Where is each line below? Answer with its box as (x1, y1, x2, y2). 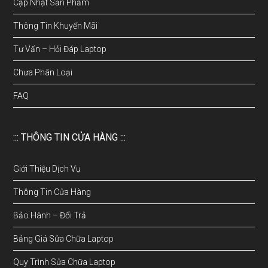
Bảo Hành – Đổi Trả (13, 211, 87, 221)
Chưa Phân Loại (13, 68, 73, 78)
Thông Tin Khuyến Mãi (13, 21, 98, 31)
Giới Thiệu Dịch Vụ (13, 164, 81, 174)
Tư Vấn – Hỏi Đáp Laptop (13, 44, 107, 54)
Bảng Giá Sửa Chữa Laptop (13, 234, 114, 244)
